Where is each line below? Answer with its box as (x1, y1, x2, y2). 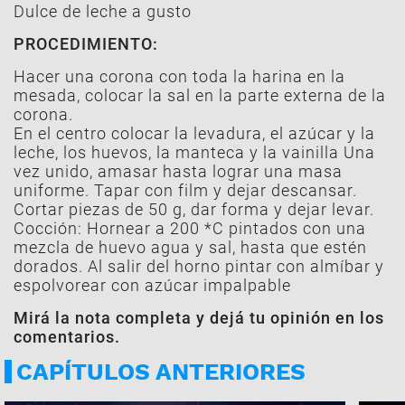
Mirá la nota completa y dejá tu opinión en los (14, 308, 384, 327)
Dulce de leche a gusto (14, 2, 192, 21)
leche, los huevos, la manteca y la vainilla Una (14, 143, 375, 162)
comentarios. (14, 327, 120, 346)
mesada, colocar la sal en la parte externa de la (14, 86, 386, 105)
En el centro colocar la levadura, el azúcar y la (14, 124, 375, 143)
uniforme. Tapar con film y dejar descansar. (14, 181, 357, 200)
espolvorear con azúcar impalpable (14, 276, 291, 295)
